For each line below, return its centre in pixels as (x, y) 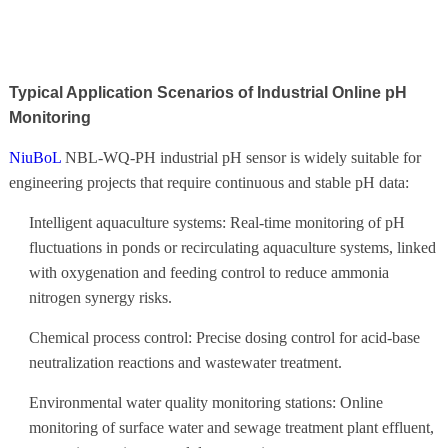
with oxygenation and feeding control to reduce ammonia (208, 272)
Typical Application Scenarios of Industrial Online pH (207, 92)
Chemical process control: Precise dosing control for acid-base (224, 337)
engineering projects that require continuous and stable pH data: (208, 182)
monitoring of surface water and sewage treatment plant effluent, (231, 427)
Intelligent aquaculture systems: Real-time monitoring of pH (216, 222)
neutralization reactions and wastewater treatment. (185, 362)
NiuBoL (34, 157)
